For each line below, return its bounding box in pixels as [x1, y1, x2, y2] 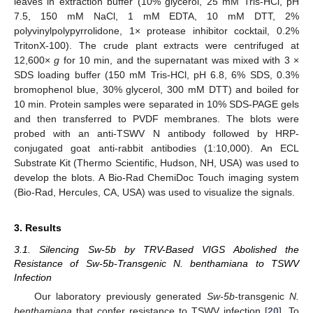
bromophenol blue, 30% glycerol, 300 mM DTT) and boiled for [14, 84, 299, 96]
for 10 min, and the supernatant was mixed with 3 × [59, 54, 300, 66]
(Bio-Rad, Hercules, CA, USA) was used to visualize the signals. [14, 187, 295, 198]
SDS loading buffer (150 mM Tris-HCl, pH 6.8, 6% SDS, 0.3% [14, 69, 299, 81]
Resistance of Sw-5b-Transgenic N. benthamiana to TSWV [14, 258, 299, 270]
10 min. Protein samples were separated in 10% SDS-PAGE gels [14, 99, 299, 110]
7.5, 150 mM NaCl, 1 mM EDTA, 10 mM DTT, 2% [14, 10, 299, 22]
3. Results [14, 222, 61, 234]
